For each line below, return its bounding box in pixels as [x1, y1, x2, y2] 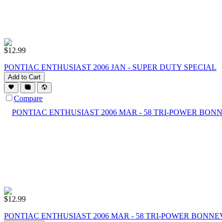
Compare [14, 94, 43, 103]
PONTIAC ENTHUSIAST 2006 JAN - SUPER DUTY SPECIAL [4, 62, 217, 71]
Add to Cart [8, 73, 41, 81]
